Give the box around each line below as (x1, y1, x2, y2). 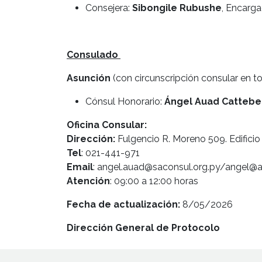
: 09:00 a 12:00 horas (110, 175, 198, 187)
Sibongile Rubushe (132, 2, 222, 13)
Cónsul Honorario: (85, 95, 164, 107)
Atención (67, 175, 110, 187)
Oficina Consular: (67, 119, 147, 130)
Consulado (67, 49, 120, 60)
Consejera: (85, 2, 132, 13)
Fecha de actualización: (67, 198, 180, 210)
